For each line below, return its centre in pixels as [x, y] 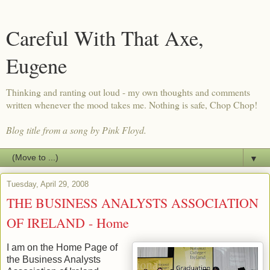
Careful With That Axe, [105, 38]
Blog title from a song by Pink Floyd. [76, 130]
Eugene [36, 66]
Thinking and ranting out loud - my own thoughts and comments [128, 92]
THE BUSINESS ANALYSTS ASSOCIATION [133, 203]
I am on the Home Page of [62, 247]
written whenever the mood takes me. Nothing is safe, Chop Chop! [132, 105]
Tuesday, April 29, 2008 [48, 184]
